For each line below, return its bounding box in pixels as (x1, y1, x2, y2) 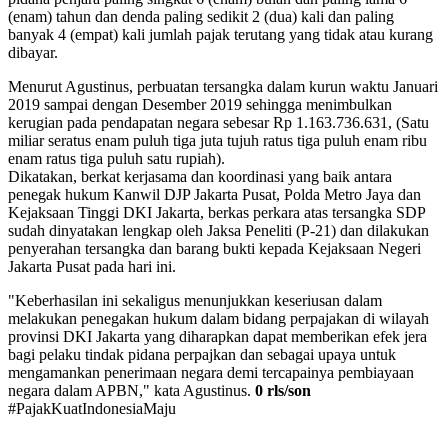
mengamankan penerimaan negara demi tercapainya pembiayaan (8, 363, 414, 381)
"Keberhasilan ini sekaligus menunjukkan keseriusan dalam (8, 291, 382, 309)
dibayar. (8, 43, 62, 61)
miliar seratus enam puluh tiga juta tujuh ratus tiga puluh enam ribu (8, 131, 427, 149)
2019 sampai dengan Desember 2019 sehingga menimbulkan (8, 95, 392, 113)
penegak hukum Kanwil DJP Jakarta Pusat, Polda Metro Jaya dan (8, 185, 421, 203)
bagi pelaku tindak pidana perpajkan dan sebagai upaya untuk (8, 345, 396, 363)
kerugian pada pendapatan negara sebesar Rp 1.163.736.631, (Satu (8, 113, 429, 131)
